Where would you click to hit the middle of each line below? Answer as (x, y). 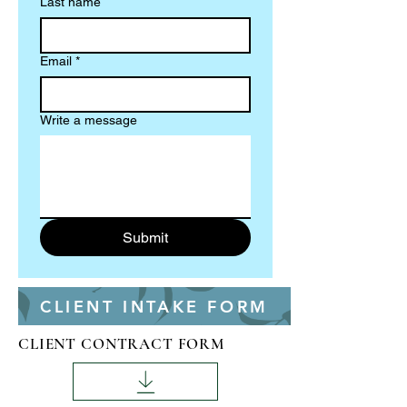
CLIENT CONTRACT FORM (121, 344)
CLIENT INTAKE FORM (154, 306)
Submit (145, 238)
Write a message (89, 120)
